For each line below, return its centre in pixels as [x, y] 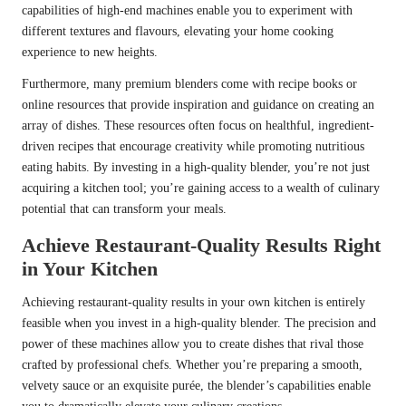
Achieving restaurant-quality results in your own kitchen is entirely [193, 303]
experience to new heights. [90, 53]
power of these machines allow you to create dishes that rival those [193, 344]
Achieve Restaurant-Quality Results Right [201, 246]
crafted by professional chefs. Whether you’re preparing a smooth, [192, 365]
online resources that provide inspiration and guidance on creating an [198, 105]
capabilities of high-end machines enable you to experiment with [187, 11]
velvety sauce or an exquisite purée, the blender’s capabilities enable [196, 386]
